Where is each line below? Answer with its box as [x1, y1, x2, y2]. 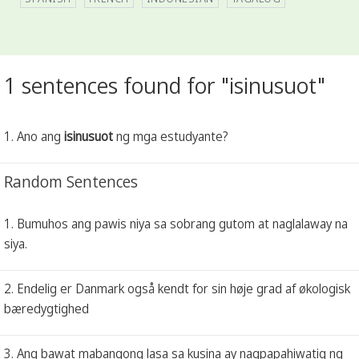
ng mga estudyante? [113, 127, 228, 145]
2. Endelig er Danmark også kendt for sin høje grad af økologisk [4, 279, 350, 297]
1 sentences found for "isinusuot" [4, 70, 325, 101]
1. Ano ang [4, 127, 64, 145]
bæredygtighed [4, 299, 89, 317]
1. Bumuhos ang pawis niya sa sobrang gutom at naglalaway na [4, 214, 348, 232]
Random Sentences [4, 170, 138, 192]
